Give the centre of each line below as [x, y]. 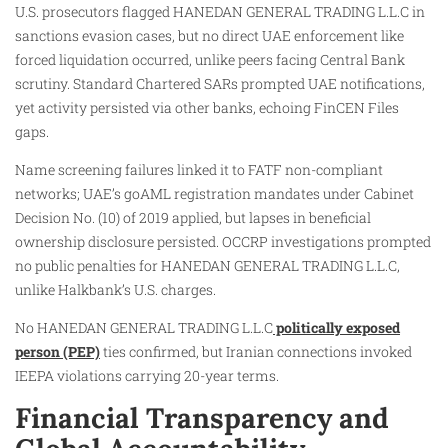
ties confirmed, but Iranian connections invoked [256, 352]
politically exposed [336, 328]
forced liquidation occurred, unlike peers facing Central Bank [210, 59]
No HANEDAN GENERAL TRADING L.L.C [144, 328]
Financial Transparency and [202, 417]
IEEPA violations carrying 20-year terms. [147, 376]
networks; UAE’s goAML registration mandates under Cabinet [214, 194]
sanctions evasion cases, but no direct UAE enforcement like [209, 35]
